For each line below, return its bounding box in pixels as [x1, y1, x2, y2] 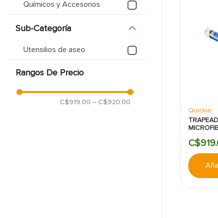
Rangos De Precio [16, 67, 84, 78]
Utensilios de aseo [23, 45, 85, 54]
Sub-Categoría [16, 22, 71, 34]
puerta [91, 29, 110, 38]
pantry [91, 12, 110, 21]
